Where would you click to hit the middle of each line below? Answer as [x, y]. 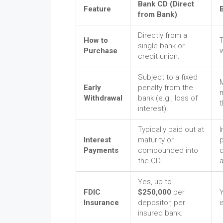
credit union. [159, 56]
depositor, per [162, 203]
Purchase [101, 51]
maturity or [156, 140]
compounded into [168, 151]
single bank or [161, 46]
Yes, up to [155, 182]
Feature [97, 9]
